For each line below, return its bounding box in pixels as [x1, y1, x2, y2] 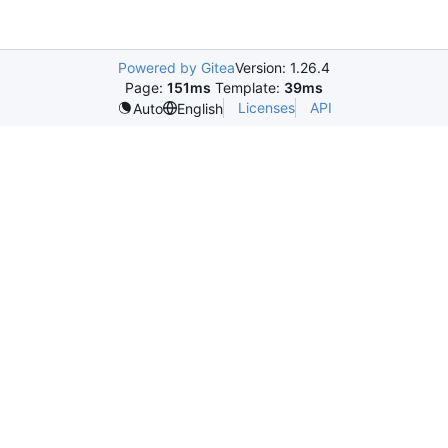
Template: [211, 79, 284, 97]
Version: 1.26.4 [235, 59, 330, 77]
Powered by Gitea [118, 59, 235, 77]
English [176, 99, 223, 117]
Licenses [237, 99, 295, 117]
